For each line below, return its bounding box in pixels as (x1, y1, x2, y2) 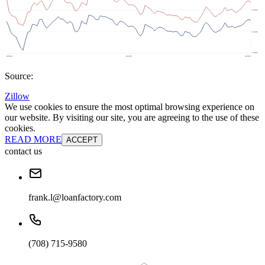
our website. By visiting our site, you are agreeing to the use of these (5, 112, 259, 123)
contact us (5, 146, 42, 157)
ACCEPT (66, 135, 98, 145)
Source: (5, 71, 33, 82)
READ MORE (5, 134, 62, 145)
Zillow (5, 91, 30, 102)
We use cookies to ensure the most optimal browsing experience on (5, 102, 254, 112)
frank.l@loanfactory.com (28, 192, 121, 203)
